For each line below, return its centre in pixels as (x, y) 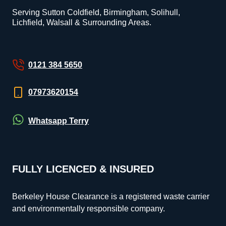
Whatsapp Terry (59, 121)
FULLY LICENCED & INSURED (83, 169)
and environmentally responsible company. (89, 209)
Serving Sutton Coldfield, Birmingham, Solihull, (96, 12)
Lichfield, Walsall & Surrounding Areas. (82, 22)
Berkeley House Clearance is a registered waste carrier (111, 196)
